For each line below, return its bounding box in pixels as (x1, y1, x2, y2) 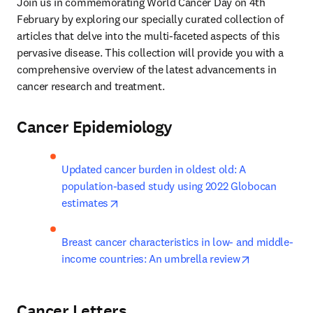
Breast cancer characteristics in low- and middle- (61, 235, 293, 249)
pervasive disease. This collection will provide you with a (17, 45, 284, 59)
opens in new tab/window (118, 195, 238, 209)
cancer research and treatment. (17, 79, 165, 93)
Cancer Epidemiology (17, 116, 173, 138)
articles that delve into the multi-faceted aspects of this (17, 29, 280, 43)
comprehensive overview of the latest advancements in (17, 62, 277, 76)
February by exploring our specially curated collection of (17, 12, 284, 26)
